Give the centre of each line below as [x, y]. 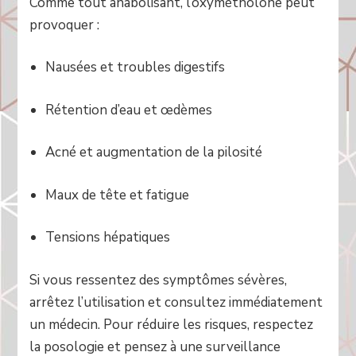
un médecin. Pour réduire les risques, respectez [172, 324]
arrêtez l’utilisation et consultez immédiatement [176, 302]
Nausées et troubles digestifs [135, 68]
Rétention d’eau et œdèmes [129, 110]
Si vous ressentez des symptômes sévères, [159, 280]
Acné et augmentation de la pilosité [154, 153]
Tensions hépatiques [108, 238]
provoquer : [65, 25]
